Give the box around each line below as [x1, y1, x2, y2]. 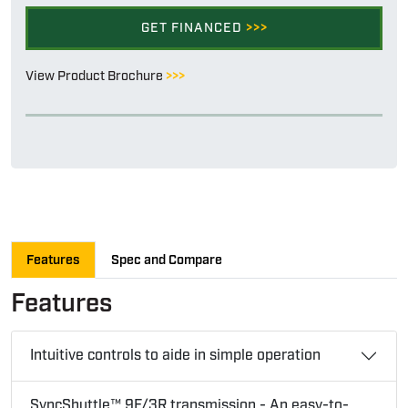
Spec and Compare [111, 250, 222, 269]
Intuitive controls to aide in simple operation [30, 345, 321, 365]
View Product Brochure [25, 66, 166, 85]
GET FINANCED [140, 18, 246, 36]
